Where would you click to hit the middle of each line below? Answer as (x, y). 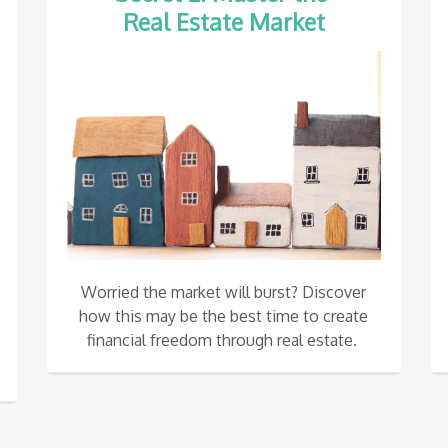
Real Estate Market (223, 21)
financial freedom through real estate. (223, 339)
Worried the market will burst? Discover (224, 291)
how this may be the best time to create (224, 315)
